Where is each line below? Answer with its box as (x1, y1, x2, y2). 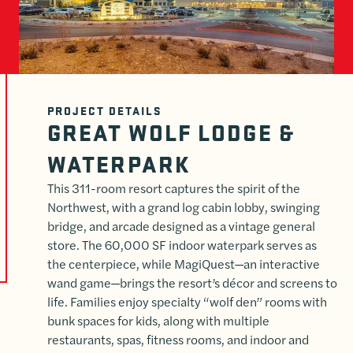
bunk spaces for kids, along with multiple (47, 311, 269, 330)
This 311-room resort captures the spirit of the (47, 179, 300, 198)
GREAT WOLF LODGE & (47, 116, 294, 148)
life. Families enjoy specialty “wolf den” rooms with (47, 292, 327, 311)
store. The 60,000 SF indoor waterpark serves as (47, 236, 317, 255)
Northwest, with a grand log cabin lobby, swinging (47, 198, 320, 217)
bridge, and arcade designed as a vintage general (47, 217, 315, 236)
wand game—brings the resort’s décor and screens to (47, 273, 337, 292)
